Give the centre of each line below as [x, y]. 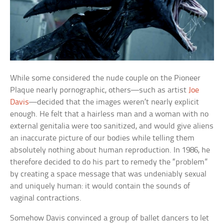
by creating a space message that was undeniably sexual [108, 174]
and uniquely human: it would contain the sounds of [100, 186]
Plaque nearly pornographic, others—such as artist [99, 90]
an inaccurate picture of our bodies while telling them [102, 138]
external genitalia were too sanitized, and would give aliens [112, 126]
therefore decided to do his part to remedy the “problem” [109, 162]
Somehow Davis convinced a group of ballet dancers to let [110, 218]
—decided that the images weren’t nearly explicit [114, 102]
